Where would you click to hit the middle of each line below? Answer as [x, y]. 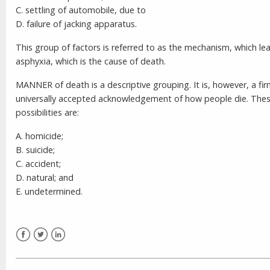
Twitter [48, 248]
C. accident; [38, 163]
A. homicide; [39, 136]
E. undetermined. [49, 191]
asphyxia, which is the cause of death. [91, 61]
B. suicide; [35, 149]
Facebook [35, 248]
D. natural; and [45, 177]
